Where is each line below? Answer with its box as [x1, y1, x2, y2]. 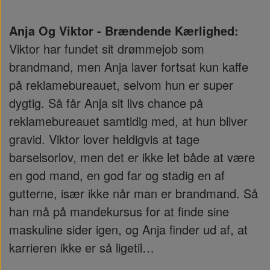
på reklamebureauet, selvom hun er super [9, 76, 233, 93]
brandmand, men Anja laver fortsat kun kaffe [9, 58, 248, 75]
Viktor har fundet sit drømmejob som [9, 40, 204, 57]
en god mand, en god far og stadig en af [9, 166, 225, 184]
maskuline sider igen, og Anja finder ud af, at [9, 221, 248, 238]
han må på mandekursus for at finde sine [9, 202, 229, 220]
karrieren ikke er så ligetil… [9, 239, 154, 256]
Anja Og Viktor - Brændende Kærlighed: [9, 22, 239, 39]
